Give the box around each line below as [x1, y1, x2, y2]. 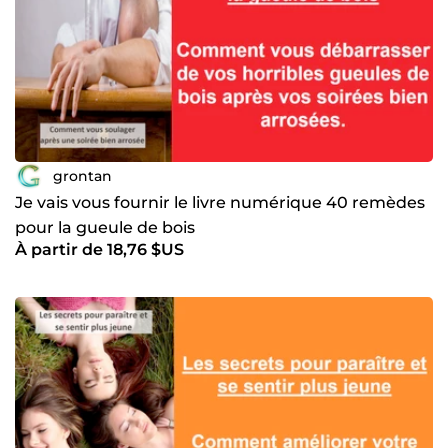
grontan [53, 166, 112, 185]
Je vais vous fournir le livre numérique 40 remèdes [15, 193, 425, 213]
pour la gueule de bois [15, 218, 195, 238]
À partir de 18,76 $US [15, 240, 184, 260]
